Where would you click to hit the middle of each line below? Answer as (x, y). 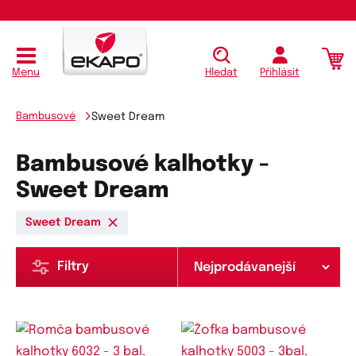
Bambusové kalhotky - (143, 165)
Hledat (221, 73)
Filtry (73, 267)
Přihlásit (280, 73)
